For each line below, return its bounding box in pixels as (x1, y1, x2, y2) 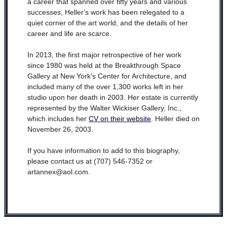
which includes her (27, 115, 89, 123)
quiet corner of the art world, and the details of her (27, 19, 188, 27)
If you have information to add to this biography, (27, 146, 180, 155)
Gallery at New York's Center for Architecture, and (27, 72, 186, 80)
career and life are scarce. (27, 29, 111, 37)
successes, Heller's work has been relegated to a (27, 8, 184, 16)
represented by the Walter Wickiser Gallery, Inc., (27, 104, 181, 112)
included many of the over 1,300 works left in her (27, 83, 183, 91)
